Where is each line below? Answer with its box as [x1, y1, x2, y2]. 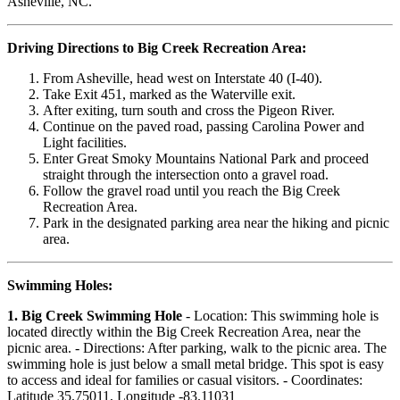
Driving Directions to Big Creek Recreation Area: [7, 40, 306, 56]
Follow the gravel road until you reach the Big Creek [43, 183, 340, 199]
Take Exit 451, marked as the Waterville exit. [43, 87, 296, 103]
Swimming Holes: [7, 278, 112, 294]
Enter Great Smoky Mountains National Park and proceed [43, 151, 369, 167]
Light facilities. [43, 135, 127, 151]
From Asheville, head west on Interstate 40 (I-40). [43, 71, 322, 87]
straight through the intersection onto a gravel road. [43, 167, 329, 183]
